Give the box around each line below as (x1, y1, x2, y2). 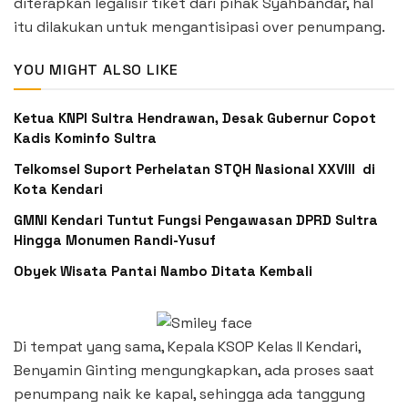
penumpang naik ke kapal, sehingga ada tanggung (14, 383, 365, 403)
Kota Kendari (14, 179, 103, 198)
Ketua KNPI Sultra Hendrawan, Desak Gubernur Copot (14, 108, 376, 127)
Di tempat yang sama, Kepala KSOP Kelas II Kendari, (14, 336, 361, 356)
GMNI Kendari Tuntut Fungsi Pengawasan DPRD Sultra (14, 210, 378, 229)
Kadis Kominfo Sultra (14, 128, 157, 147)
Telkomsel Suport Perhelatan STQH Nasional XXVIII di (14, 159, 375, 178)
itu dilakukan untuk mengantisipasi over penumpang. (14, 16, 385, 36)
